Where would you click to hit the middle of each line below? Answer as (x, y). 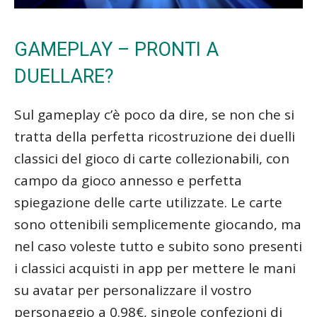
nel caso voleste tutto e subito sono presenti (158, 246)
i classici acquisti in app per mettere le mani (155, 268)
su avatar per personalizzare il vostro (133, 290)
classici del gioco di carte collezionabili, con (152, 158)
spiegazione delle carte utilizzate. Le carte (148, 202)
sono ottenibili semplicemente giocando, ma (158, 224)
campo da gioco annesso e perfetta (128, 180)
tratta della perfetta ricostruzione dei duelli (155, 136)
